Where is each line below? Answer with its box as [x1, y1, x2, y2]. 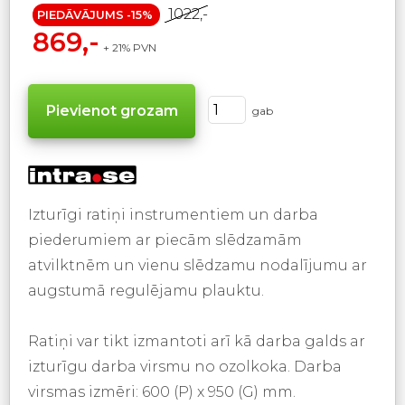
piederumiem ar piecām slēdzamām [28, 231, 302, 249]
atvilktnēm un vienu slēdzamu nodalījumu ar [28, 256, 367, 274]
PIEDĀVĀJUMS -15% [37, 7, 153, 22]
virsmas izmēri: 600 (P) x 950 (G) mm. [28, 382, 296, 400]
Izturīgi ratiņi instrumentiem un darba [28, 205, 318, 223]
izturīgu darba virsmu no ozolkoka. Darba [28, 357, 342, 375]
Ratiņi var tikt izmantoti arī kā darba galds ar [28, 332, 365, 350]
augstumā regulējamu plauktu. [28, 281, 264, 299]
